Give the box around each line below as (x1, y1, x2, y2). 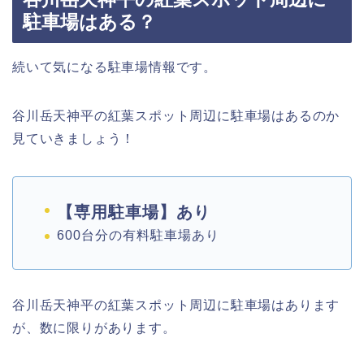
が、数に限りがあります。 (12, 321, 176, 336)
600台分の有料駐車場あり (57, 228, 219, 243)
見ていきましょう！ (12, 131, 136, 145)
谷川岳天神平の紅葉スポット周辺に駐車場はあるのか (12, 108, 340, 123)
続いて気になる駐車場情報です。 (12, 59, 217, 74)
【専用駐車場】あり (57, 202, 210, 221)
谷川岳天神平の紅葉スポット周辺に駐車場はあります (12, 298, 340, 313)
